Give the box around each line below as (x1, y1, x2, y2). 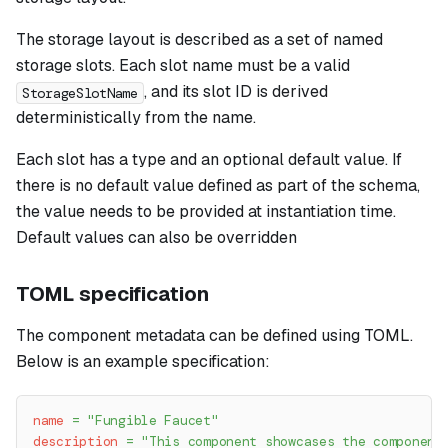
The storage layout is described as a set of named (16, 29, 383, 51)
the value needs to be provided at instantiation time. (16, 201, 396, 223)
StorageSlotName (22, 83, 138, 102)
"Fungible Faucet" (87, 412, 219, 430)
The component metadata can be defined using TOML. (16, 325, 413, 347)
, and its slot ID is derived (143, 81, 328, 103)
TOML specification (16, 281, 209, 308)
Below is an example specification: (16, 351, 270, 373)
